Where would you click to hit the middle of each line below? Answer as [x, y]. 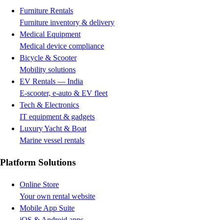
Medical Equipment [50, 34]
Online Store [39, 184]
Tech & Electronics [49, 105]
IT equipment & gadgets [57, 117]
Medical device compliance [62, 46]
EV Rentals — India [51, 82]
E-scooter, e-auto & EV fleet [64, 93]
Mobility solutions [48, 70]
